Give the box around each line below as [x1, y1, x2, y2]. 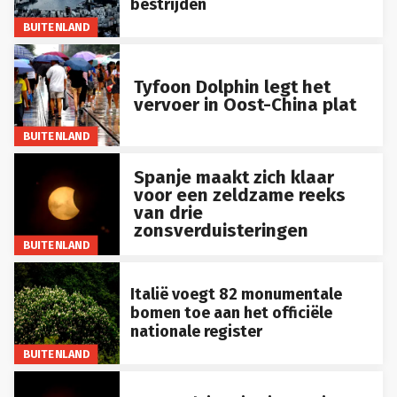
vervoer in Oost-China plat [133, 93, 356, 115]
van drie [133, 202, 203, 224]
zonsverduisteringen [133, 220, 308, 242]
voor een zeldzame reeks [133, 184, 346, 206]
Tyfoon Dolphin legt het [133, 75, 331, 97]
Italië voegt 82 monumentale [129, 284, 342, 304]
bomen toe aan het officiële [129, 302, 332, 323]
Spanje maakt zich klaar [133, 167, 334, 189]
